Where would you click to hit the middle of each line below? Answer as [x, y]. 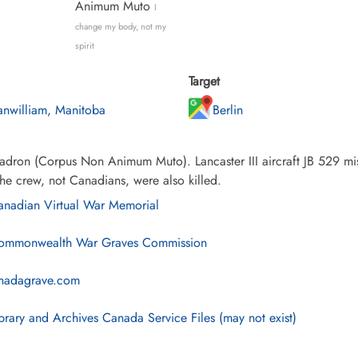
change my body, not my [120, 26]
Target [204, 81]
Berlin [228, 110]
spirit [84, 46]
